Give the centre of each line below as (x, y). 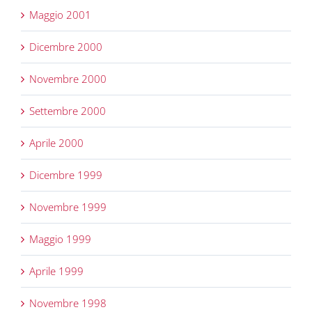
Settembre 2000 (68, 111)
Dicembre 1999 (66, 175)
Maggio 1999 (60, 239)
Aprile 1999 (56, 271)
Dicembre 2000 (66, 47)
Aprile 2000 (56, 143)
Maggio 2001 (60, 15)
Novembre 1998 (68, 303)
